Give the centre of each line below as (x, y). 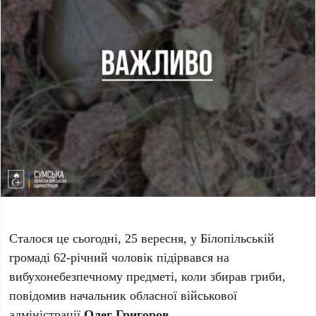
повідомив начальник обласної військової (123, 295)
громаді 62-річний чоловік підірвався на (120, 257)
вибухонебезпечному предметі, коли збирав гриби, (148, 276)
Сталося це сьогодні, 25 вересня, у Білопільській (142, 238)
